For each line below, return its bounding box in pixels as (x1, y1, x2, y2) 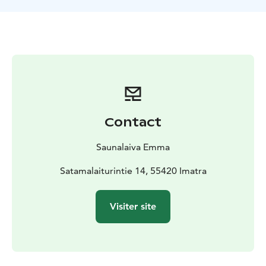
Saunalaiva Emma (96, 141, 170, 153)
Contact (104, 115, 161, 131)
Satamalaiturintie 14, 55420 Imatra (59, 165, 207, 177)
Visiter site (110, 201, 156, 213)
